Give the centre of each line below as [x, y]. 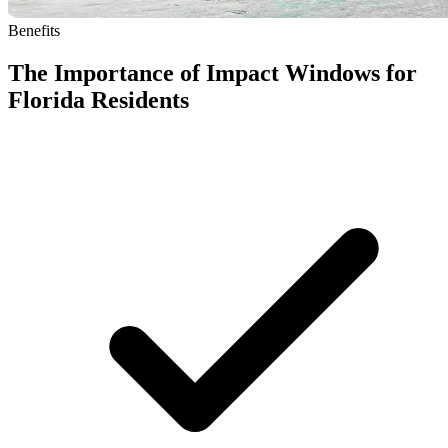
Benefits [34, 30]
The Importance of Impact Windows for [212, 72]
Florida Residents [98, 99]
